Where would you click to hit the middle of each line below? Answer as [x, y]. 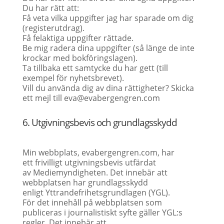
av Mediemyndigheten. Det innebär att [95, 172]
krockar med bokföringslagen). [80, 58]
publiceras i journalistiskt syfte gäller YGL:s [102, 212]
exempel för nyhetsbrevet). [73, 78]
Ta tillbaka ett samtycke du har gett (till [95, 68]
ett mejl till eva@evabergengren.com [91, 98]
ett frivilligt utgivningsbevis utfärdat [89, 162]
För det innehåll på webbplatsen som [92, 202]
